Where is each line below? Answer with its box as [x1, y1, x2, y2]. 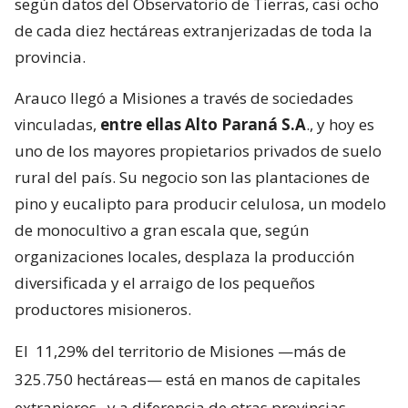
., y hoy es [306, 113, 374, 135]
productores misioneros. [15, 298, 191, 320]
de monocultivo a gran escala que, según [15, 219, 309, 240]
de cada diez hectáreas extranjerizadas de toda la [15, 19, 372, 41]
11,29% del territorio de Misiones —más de [36, 340, 346, 362]
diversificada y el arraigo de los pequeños [15, 271, 315, 293]
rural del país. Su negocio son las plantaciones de [15, 166, 370, 188]
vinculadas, [15, 113, 100, 135]
